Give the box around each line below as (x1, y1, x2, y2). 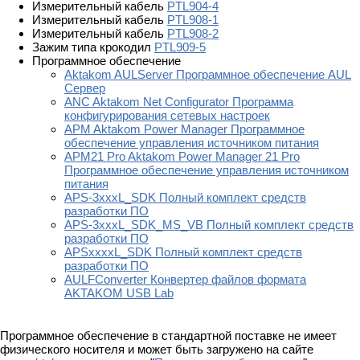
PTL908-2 (167, 27, 219, 41)
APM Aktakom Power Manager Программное (64, 122, 305, 137)
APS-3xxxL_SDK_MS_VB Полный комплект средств (64, 218, 354, 232)
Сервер (64, 81, 105, 96)
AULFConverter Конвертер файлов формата (64, 272, 306, 287)
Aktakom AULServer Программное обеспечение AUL (64, 67, 351, 82)
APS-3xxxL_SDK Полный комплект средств (64, 190, 306, 205)
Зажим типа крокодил (32, 40, 154, 55)
